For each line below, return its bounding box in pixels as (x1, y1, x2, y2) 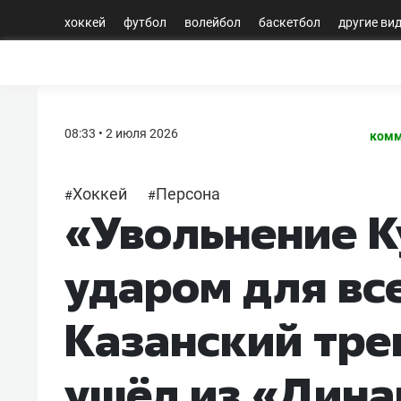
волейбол (184, 14, 241, 30)
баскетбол (259, 14, 320, 30)
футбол (124, 14, 166, 30)
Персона (156, 183, 220, 203)
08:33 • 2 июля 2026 (64, 125, 178, 141)
